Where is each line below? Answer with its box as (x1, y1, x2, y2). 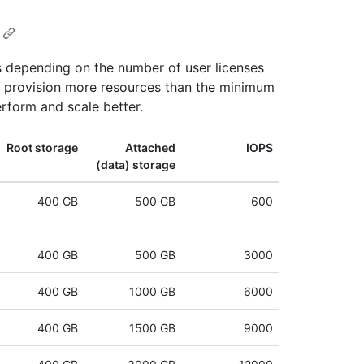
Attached (125, 141, 175, 155)
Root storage (6, 141, 78, 155)
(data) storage (96, 158, 175, 172)
